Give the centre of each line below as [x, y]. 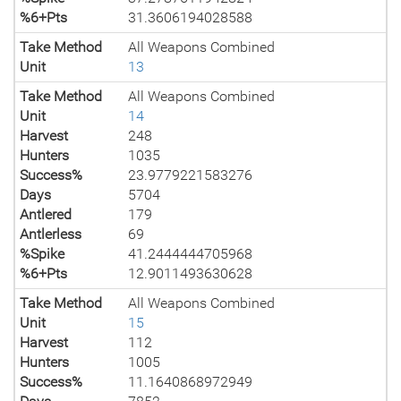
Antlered [46, 214]
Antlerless [51, 234]
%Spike [42, 254]
